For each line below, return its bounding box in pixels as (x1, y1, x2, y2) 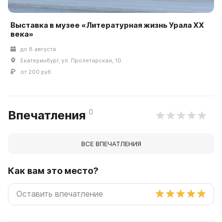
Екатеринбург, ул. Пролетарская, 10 (20, 57, 121, 64)
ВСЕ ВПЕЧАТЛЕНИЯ (81, 140, 141, 148)
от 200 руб (20, 68, 51, 76)
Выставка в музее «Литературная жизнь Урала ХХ (10, 20, 204, 30)
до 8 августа (20, 46, 56, 53)
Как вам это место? (8, 166, 99, 176)
